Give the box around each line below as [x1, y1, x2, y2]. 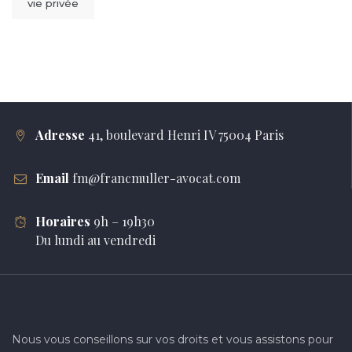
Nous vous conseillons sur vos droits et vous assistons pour [12, 332, 333, 346]
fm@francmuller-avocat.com [72, 169, 240, 186]
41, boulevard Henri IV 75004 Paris [88, 126, 284, 143]
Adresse [35, 126, 85, 143]
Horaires [35, 212, 90, 229]
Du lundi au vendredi [35, 231, 156, 248]
